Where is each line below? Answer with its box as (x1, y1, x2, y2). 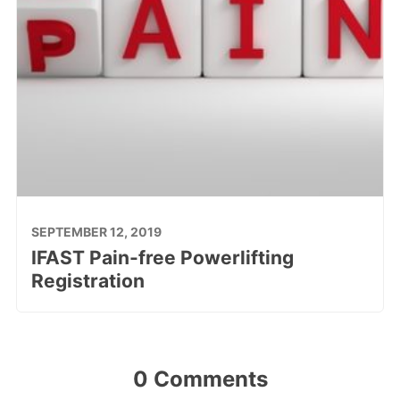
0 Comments (132, 365, 268, 392)
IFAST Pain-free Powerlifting (30, 246, 294, 269)
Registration (30, 269, 145, 292)
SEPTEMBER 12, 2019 (30, 223, 162, 239)
